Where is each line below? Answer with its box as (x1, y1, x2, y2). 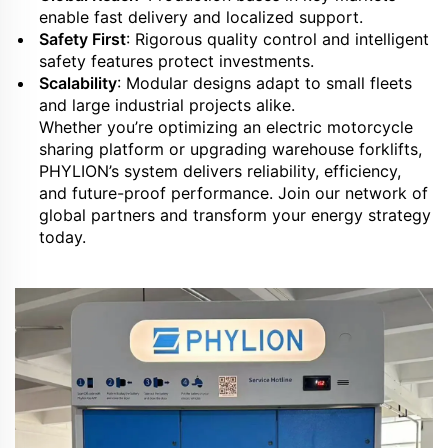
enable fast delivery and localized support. (39, 6, 363, 27)
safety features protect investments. (39, 50, 314, 71)
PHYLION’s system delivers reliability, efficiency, (39, 160, 401, 181)
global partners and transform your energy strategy (39, 204, 431, 225)
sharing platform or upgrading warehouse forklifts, (39, 138, 422, 159)
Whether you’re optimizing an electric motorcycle (39, 116, 413, 137)
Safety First (39, 28, 126, 49)
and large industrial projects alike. (39, 94, 295, 115)
